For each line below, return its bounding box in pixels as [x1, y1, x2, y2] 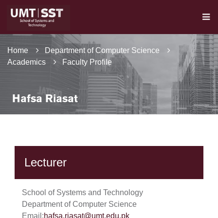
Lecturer [24, 156, 67, 169]
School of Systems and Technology [22, 188, 143, 197]
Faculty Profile [62, 58, 112, 66]
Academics [7, 58, 46, 66]
